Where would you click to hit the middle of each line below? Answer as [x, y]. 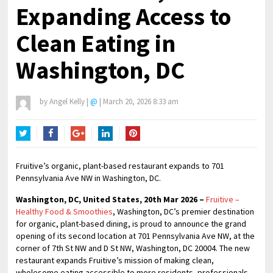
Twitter [29, 148]
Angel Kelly [67, 101]
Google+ [87, 148]
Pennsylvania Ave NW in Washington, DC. [89, 178]
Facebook [62, 148]
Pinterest [143, 148]
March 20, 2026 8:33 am [141, 101]
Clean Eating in [96, 43]
